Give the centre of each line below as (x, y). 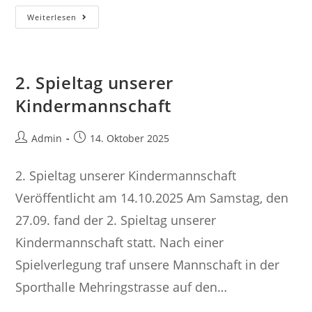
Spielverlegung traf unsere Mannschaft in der (148, 265)
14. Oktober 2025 (130, 138)
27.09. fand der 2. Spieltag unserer (116, 220)
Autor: (29, 152)
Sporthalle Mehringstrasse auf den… (122, 287)
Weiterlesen (52, 17)
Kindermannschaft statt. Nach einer (120, 242)
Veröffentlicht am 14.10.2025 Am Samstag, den (152, 198)
